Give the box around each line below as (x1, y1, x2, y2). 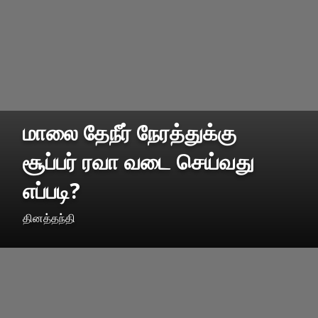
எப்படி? (23, 176, 80, 206)
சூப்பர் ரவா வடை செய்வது (23, 147, 254, 177)
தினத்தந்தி (23, 212, 75, 225)
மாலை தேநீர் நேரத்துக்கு (23, 118, 236, 148)
